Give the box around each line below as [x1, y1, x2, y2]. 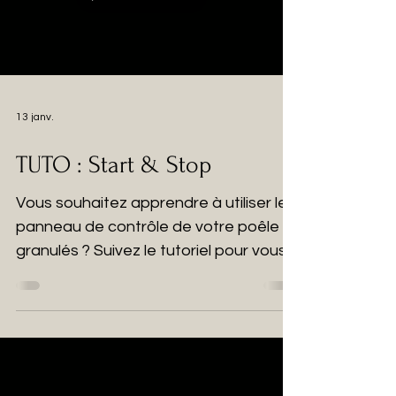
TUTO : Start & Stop [16, 151, 211, 179]
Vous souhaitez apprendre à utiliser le [16, 194, 287, 211]
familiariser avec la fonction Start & [16, 266, 268, 283]
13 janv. [16, 110, 54, 123]
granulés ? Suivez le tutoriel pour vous [16, 242, 286, 259]
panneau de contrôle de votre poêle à [16, 218, 293, 235]
